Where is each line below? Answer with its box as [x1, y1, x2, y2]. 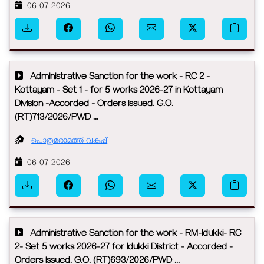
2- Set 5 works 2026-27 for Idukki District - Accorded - [15, 242, 233, 255]
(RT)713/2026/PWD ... [15, 113, 98, 125]
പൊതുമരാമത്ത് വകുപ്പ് [31, 136, 108, 147]
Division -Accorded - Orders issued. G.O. [15, 99, 173, 111]
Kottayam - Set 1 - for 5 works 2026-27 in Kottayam [15, 85, 223, 98]
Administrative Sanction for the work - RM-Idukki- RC [23, 229, 241, 241]
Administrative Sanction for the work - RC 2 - [23, 72, 210, 84]
